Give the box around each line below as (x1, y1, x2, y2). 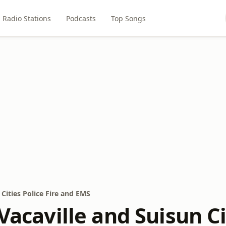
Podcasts (66, 13, 96, 23)
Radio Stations (2, 13, 51, 23)
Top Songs (110, 13, 146, 23)
